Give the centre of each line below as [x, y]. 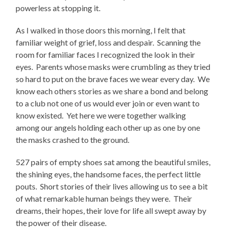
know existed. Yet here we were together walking [101, 116]
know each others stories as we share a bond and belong [112, 91]
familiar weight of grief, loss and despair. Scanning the [108, 43]
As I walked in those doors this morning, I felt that [101, 30]
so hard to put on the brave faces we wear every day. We [113, 79]
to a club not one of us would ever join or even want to [108, 103]
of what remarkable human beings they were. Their [104, 199]
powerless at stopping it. [58, 8]
